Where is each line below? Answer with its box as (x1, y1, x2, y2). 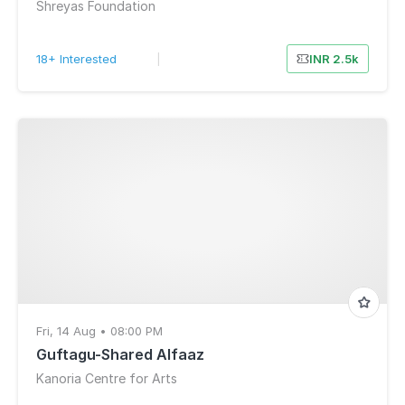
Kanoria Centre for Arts (36, 371, 177, 386)
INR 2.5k (308, 52, 359, 66)
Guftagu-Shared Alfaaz (36, 345, 204, 363)
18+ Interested (36, 52, 117, 66)
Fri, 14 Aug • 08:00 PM (36, 324, 163, 338)
